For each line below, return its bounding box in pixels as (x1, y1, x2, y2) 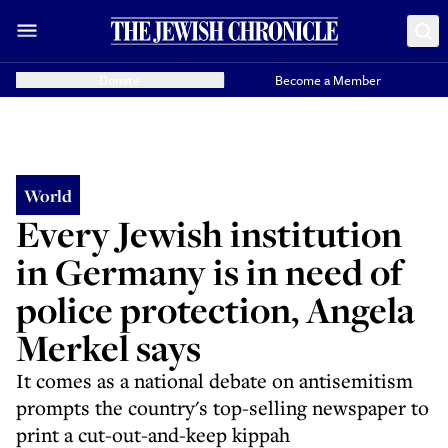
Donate (99, 70, 141, 90)
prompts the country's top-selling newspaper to (16, 394, 429, 421)
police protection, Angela (16, 285, 415, 334)
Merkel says (16, 323, 201, 372)
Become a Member (275, 70, 382, 90)
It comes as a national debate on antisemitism (16, 367, 413, 394)
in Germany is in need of (16, 247, 403, 296)
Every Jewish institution (16, 209, 402, 258)
